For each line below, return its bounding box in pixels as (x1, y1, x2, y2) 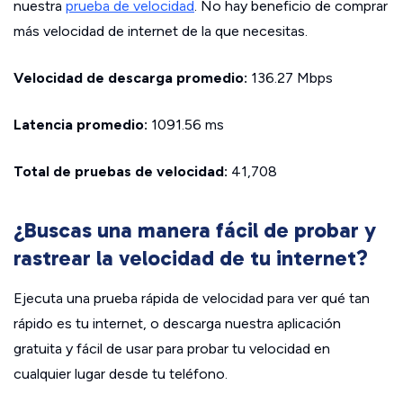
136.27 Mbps (247, 69, 333, 87)
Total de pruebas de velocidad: (13, 163, 228, 181)
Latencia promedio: (13, 116, 148, 134)
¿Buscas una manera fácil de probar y (13, 217, 376, 244)
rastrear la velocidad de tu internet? (13, 245, 368, 272)
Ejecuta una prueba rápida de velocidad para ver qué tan (13, 290, 370, 308)
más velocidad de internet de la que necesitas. (13, 22, 308, 40)
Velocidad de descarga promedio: (13, 69, 247, 87)
